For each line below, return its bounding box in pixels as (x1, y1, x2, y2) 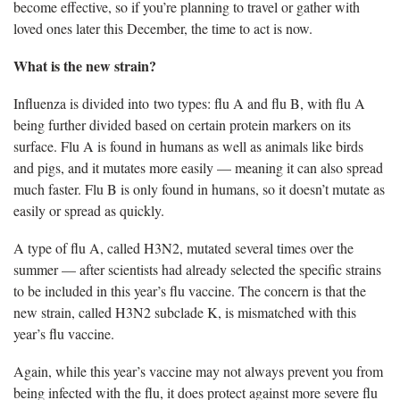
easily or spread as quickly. (13, 200, 169, 220)
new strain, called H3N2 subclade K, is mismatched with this (13, 302, 356, 321)
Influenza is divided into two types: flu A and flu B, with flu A (13, 93, 365, 112)
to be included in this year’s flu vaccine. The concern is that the (13, 280, 366, 300)
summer (13, 259, 58, 279)
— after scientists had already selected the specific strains (58, 259, 381, 279)
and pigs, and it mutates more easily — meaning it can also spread (13, 157, 383, 177)
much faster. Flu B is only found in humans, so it (13, 179, 289, 198)
